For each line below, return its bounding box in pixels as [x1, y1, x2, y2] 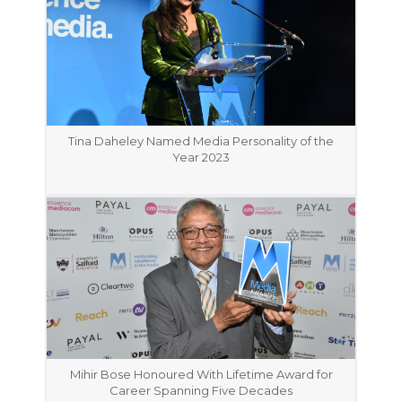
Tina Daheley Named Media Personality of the [68, 133, 334, 148]
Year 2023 [172, 149, 230, 164]
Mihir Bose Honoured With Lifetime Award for [69, 367, 333, 382]
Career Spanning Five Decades [109, 383, 293, 398]
